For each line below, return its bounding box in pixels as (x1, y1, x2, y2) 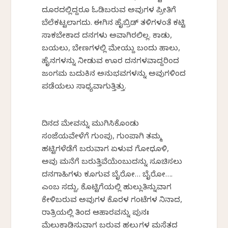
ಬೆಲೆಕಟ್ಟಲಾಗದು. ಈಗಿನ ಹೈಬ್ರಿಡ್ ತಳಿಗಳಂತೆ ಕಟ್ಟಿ (42, 19, 186, 30)
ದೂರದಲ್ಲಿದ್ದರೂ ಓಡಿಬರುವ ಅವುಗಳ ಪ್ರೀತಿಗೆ (42, 6, 177, 17)
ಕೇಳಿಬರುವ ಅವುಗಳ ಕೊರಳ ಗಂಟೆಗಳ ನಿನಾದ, (42, 196, 183, 207)
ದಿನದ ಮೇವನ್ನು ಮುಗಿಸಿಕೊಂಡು (42, 120, 139, 130)
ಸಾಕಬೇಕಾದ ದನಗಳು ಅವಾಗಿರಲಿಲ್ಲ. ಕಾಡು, (42, 32, 173, 42)
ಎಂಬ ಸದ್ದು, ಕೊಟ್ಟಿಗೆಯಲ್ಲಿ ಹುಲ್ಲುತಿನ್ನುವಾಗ (42, 183, 172, 194)
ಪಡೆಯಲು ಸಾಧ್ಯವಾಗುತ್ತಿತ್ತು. (42, 82, 127, 93)
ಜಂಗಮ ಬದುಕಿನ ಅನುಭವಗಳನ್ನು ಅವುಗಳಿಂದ (42, 70, 186, 80)
